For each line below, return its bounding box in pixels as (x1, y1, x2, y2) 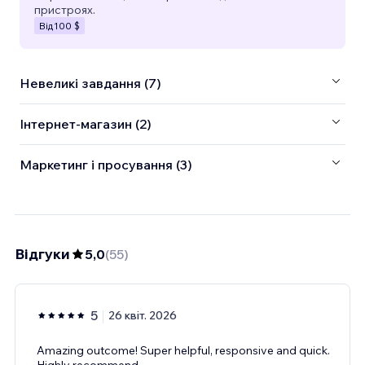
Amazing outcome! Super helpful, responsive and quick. (37, 342, 330, 358)
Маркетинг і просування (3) (20, 156, 192, 174)
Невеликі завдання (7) (20, 75, 161, 92)
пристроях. (34, 2, 95, 17)
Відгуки (15, 244, 70, 263)
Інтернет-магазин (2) (20, 116, 152, 133)
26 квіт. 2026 (108, 307, 177, 323)
